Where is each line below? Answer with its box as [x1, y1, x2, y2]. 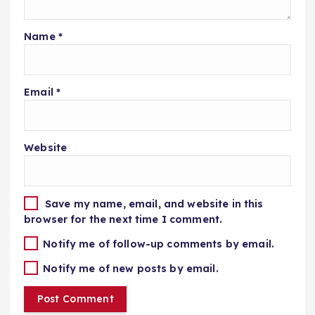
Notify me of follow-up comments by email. [43, 237, 275, 250]
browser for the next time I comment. [24, 212, 223, 226]
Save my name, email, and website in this [44, 197, 264, 210]
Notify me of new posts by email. [43, 262, 219, 275]
